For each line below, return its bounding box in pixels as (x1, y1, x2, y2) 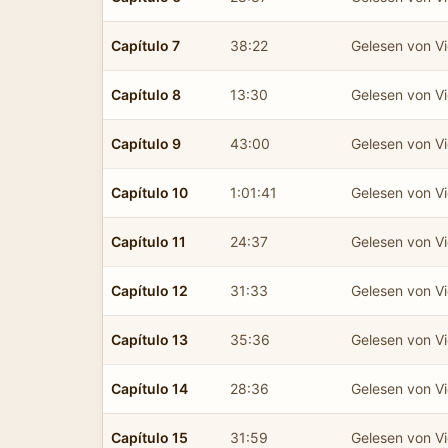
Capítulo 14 (111, 379, 188, 397)
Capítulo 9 (111, 134, 181, 152)
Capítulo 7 (111, 36, 180, 54)
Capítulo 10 (111, 183, 188, 201)
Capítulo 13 (111, 330, 188, 348)
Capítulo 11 (111, 232, 186, 250)
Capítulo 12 (111, 281, 188, 299)
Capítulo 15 (111, 428, 188, 446)
